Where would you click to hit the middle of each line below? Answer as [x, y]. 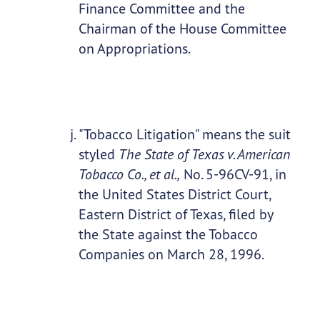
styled [98, 154]
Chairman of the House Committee [182, 29]
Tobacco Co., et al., [129, 174]
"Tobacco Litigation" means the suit [184, 134]
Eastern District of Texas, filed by [175, 214]
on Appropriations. [134, 49]
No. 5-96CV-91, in [233, 174]
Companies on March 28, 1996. [171, 254]
